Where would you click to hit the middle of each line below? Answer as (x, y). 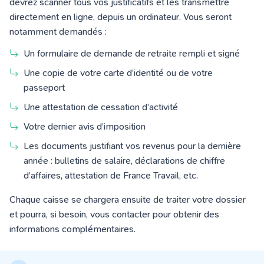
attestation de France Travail (122, 176)
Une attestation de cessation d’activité (103, 107)
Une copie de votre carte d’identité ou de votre (118, 73)
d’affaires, (44, 176)
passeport (47, 88)
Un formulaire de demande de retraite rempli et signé (134, 54)
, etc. (191, 176)
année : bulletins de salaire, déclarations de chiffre (124, 161)
